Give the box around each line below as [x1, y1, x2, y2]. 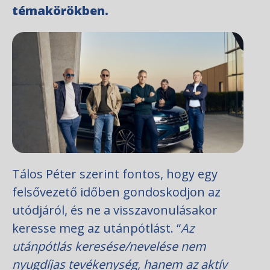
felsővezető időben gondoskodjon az [12, 184, 221, 201]
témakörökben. [12, 2, 108, 19]
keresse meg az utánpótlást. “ [12, 220, 181, 237]
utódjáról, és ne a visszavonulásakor [12, 202, 218, 219]
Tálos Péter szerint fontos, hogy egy [12, 166, 218, 183]
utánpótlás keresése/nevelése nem [12, 238, 206, 255]
